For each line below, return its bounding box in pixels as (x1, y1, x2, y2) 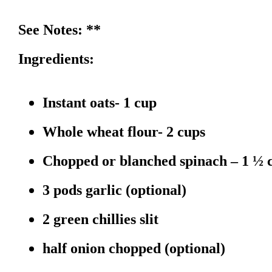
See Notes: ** (18, 22, 101, 38)
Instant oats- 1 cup (42, 95, 157, 111)
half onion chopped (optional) (42, 240, 225, 257)
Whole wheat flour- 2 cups (42, 124, 205, 140)
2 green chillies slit (42, 211, 158, 228)
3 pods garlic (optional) (42, 182, 186, 199)
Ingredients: (18, 51, 94, 67)
